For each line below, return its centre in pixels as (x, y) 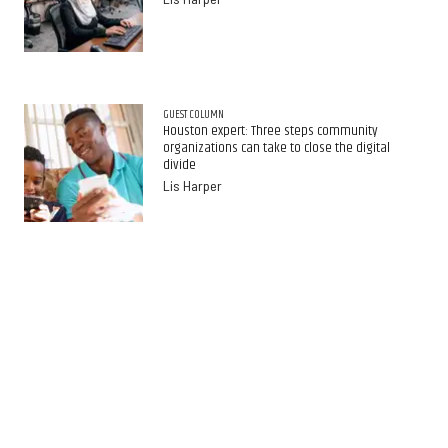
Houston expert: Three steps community (270, 131)
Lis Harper (192, 186)
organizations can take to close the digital (276, 148)
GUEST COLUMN (193, 114)
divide (179, 165)
